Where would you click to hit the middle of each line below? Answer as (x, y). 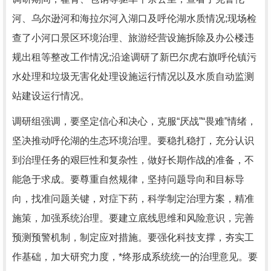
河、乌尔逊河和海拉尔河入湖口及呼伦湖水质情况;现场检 (134, 18)
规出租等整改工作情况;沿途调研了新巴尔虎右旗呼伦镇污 (134, 57)
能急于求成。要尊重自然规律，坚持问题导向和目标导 (128, 179)
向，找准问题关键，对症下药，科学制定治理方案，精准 (133, 199)
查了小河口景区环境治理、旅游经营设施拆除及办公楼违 (133, 38)
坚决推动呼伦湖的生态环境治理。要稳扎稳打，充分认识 (133, 141)
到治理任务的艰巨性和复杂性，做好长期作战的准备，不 (133, 160)
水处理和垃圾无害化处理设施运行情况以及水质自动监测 (133, 77)
